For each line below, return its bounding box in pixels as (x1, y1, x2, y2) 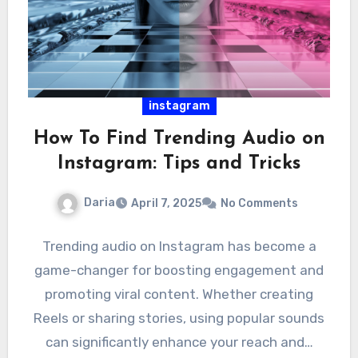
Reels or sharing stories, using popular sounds (34, 310, 324, 327)
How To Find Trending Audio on (33, 129, 325, 149)
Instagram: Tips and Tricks (58, 154, 300, 174)
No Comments (221, 197, 298, 211)
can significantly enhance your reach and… (45, 334, 313, 351)
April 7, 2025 (131, 197, 201, 211)
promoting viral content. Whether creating (45, 286, 313, 303)
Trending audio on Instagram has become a (42, 238, 316, 255)
